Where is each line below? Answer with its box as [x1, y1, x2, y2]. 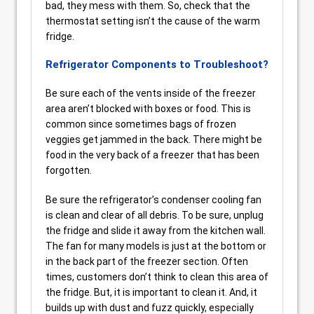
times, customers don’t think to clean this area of [46, 271, 268, 282]
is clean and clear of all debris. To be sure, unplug [46, 209, 264, 221]
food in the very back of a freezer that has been [46, 149, 259, 161]
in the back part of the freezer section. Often [46, 255, 248, 267]
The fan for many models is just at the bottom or [46, 240, 266, 252]
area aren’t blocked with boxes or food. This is [46, 102, 251, 114]
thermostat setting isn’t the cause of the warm [46, 15, 260, 27]
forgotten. [46, 164, 92, 176]
